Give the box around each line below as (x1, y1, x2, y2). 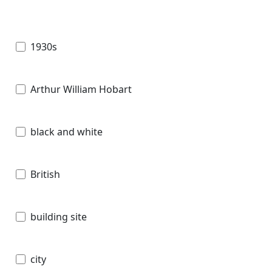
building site (30, 209, 87, 223)
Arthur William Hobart (30, 82, 132, 96)
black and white (30, 124, 103, 138)
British (30, 167, 60, 181)
